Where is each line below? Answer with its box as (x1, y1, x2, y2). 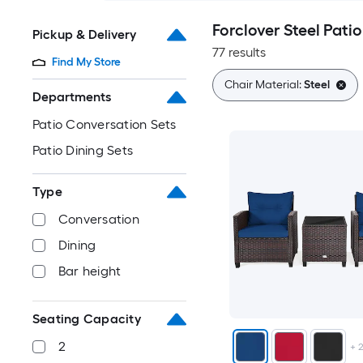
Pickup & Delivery (32, 27, 136, 42)
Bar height (58, 263, 122, 279)
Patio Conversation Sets (32, 117, 177, 132)
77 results (211, 45, 266, 60)
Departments (32, 89, 111, 105)
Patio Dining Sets (32, 143, 134, 158)
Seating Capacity (32, 311, 141, 327)
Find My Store (52, 55, 121, 69)
